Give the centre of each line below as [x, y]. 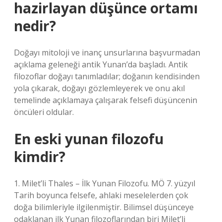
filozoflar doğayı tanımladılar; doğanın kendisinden [107, 76]
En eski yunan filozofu [89, 139]
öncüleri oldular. [44, 112]
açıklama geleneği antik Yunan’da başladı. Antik [101, 64]
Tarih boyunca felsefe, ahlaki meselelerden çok [101, 195]
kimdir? [40, 157]
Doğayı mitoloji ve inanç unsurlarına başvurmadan [107, 53]
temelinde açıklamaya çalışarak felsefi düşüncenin [106, 100]
